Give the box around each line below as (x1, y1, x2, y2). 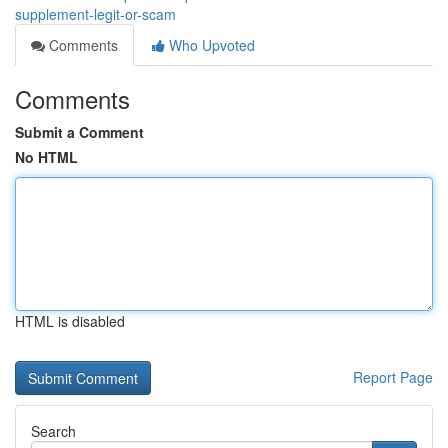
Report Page (353, 367, 433, 387)
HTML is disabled (15, 311, 125, 331)
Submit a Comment (15, 122, 144, 142)
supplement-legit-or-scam (15, 4, 176, 24)
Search (31, 421, 76, 441)
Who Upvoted (165, 35, 255, 55)
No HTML (15, 147, 78, 167)
